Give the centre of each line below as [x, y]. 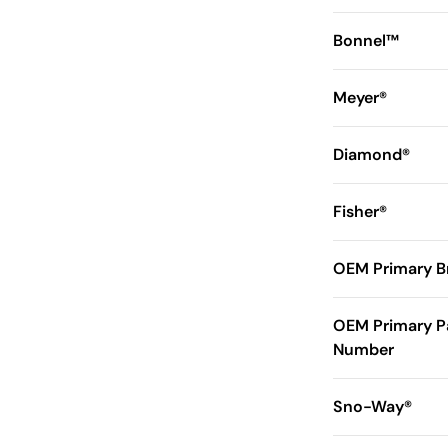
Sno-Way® [372, 407]
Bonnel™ [365, 41]
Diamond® [371, 155]
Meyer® [359, 98]
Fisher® [359, 212]
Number [363, 350]
